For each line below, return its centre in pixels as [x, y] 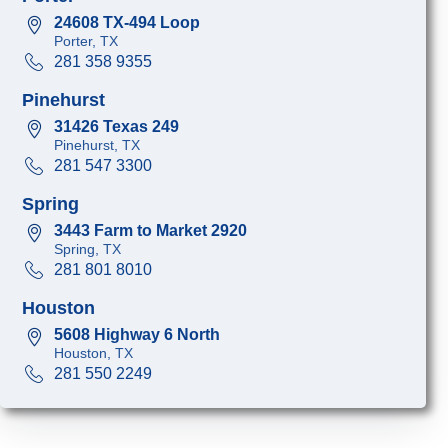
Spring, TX [88, 248]
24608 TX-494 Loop [127, 23]
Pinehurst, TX [97, 144]
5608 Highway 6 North [137, 335]
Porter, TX [86, 41]
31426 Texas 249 [117, 127]
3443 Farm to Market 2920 [151, 231]
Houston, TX [94, 352]
